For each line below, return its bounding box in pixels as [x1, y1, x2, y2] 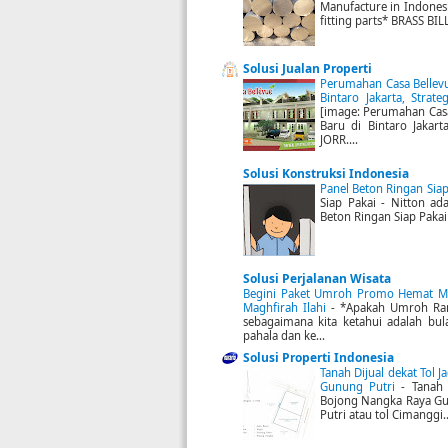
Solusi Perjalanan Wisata [243, 270, 391, 288]
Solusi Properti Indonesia [243, 349, 394, 367]
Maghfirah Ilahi [243, 300, 332, 316]
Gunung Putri [320, 379, 402, 395]
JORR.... [320, 132, 358, 148]
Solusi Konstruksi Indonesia [243, 165, 409, 183]
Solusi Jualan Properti [243, 60, 372, 78]
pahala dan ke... [243, 328, 325, 344]
